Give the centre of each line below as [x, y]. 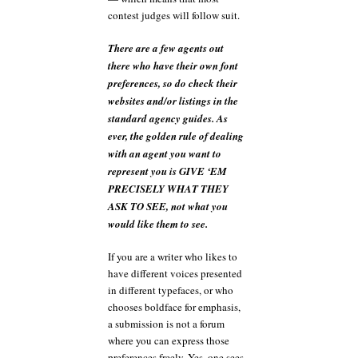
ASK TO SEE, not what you [168, 206]
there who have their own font [173, 66]
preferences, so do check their [173, 83]
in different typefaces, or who [171, 290]
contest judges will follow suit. [174, 15]
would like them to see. [158, 224]
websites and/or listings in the [173, 101]
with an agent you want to [165, 153]
